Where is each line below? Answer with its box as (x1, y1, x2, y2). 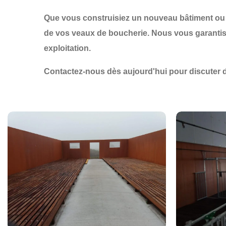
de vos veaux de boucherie (44, 29, 147, 37)
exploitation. (44, 44, 91, 52)
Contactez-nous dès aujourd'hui (44, 67, 167, 76)
